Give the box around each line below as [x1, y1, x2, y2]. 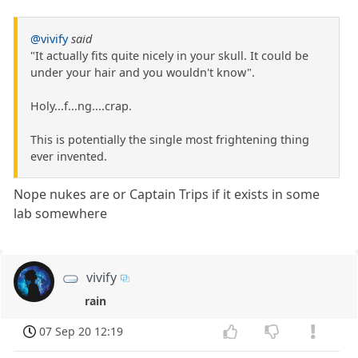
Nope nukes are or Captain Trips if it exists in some [14, 185, 320, 203]
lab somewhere [14, 204, 108, 222]
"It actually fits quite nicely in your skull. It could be [30, 47, 308, 63]
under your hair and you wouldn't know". [30, 64, 255, 80]
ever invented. [30, 148, 107, 164]
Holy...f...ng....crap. [30, 97, 132, 113]
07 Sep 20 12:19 [39, 323, 124, 339]
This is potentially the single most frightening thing [30, 131, 309, 147]
